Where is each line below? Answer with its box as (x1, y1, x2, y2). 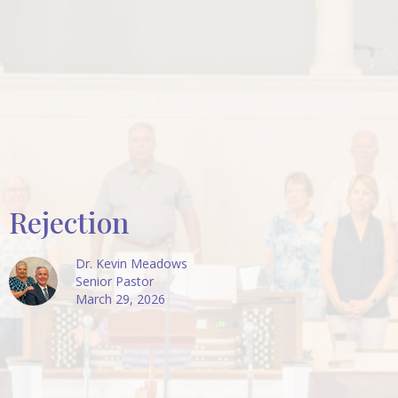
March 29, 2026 (76, 290, 165, 307)
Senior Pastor (76, 272, 154, 290)
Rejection (9, 202, 129, 241)
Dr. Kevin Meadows (76, 254, 187, 272)
